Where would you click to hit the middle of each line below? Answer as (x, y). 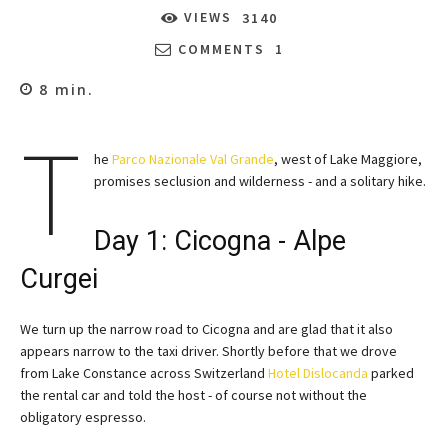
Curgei (59, 278)
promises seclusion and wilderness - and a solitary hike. (259, 180)
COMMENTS (221, 48)
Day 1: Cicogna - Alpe (219, 240)
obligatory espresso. (83, 416)
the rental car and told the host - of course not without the (193, 394)
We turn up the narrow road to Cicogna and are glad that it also (206, 328)
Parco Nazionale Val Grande (192, 158)
